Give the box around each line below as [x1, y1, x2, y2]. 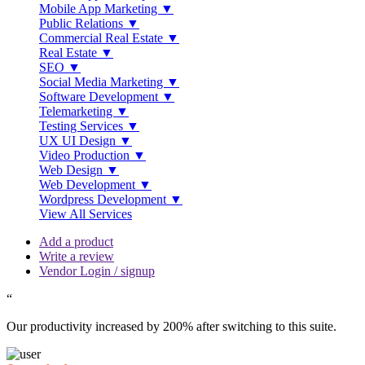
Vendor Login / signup [39, 264, 155, 278]
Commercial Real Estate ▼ [39, 31, 179, 45]
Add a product [39, 235, 113, 248]
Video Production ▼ [39, 148, 146, 162]
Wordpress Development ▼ [39, 192, 182, 206]
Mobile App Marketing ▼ [39, 2, 174, 15]
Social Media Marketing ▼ [39, 75, 179, 89]
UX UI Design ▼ [39, 134, 132, 147]
